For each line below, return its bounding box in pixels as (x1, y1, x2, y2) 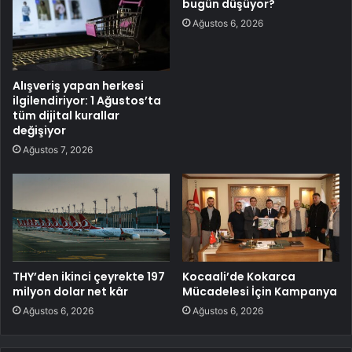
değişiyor (13, 122, 66, 138)
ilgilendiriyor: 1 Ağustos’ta (13, 92, 161, 108)
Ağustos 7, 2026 (23, 143, 93, 156)
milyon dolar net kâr (13, 284, 128, 300)
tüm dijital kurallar (13, 107, 119, 123)
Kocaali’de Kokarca (182, 269, 295, 285)
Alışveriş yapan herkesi (13, 77, 144, 93)
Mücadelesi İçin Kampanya (182, 284, 337, 300)
